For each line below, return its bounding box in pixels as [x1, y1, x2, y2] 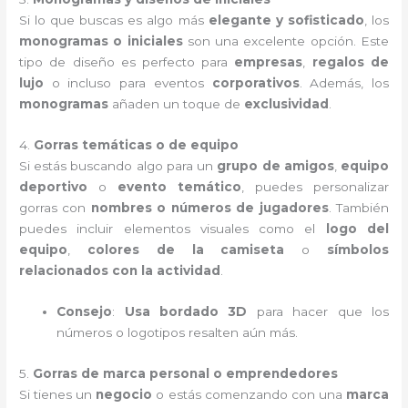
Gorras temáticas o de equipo [34, 138, 240, 153]
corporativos [211, 76, 300, 91]
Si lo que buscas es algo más [19, 13, 209, 28]
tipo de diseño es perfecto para [19, 55, 235, 70]
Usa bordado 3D [124, 304, 248, 320]
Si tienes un [19, 387, 97, 402]
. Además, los [299, 76, 389, 91]
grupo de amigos [217, 158, 334, 174]
